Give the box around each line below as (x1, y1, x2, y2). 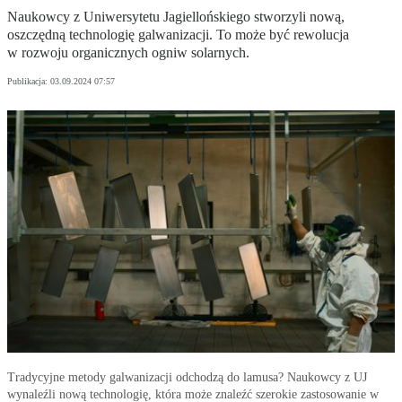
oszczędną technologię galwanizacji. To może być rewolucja (7, 27, 349, 43)
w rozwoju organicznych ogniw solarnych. (7, 45, 249, 61)
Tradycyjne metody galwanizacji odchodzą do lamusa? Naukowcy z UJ (7, 371, 367, 385)
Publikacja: (7, 76, 50, 87)
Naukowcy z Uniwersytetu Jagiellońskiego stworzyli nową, (7, 9, 345, 25)
